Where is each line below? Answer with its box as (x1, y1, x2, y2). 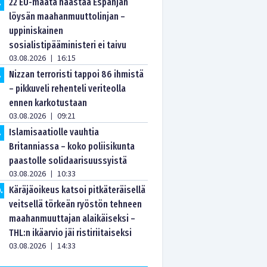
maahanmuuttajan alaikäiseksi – (9, 213, 136, 224)
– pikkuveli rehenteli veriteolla (9, 83, 126, 94)
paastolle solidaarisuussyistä (9, 155, 128, 166)
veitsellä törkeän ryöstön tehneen (9, 198, 142, 210)
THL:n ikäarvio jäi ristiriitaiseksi (9, 227, 132, 238)
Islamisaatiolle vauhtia (9, 126, 100, 138)
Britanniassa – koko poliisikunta (9, 141, 135, 152)
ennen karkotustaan (9, 97, 88, 108)
